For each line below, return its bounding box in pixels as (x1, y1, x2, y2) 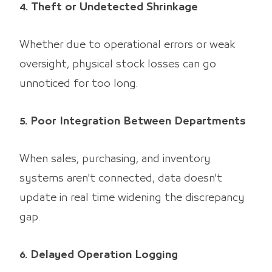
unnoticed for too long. (19, 78, 138, 89)
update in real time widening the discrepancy (19, 192, 245, 203)
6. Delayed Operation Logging (19, 250, 178, 260)
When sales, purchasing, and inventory (19, 154, 211, 164)
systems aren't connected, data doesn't (19, 173, 222, 183)
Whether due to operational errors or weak (19, 39, 235, 50)
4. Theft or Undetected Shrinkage (19, 2, 198, 12)
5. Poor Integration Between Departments (19, 116, 246, 126)
